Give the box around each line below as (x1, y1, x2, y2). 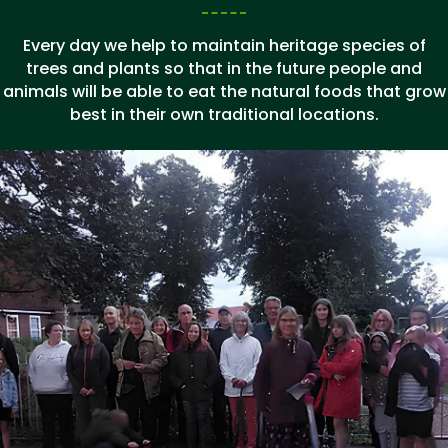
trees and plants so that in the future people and (26, 57, 422, 81)
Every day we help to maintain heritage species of (22, 34, 426, 58)
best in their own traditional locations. (69, 103, 379, 127)
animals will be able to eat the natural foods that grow (2, 80, 446, 104)
